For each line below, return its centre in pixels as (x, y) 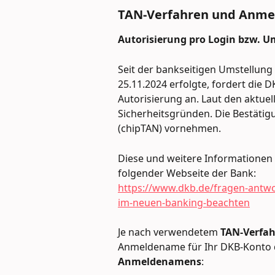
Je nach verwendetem (169, 232)
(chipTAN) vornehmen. (169, 129)
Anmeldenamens (160, 262)
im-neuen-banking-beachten (184, 202)
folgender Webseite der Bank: (187, 173)
